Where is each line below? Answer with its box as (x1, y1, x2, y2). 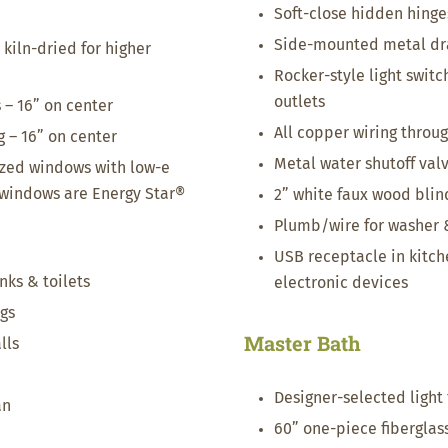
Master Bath (244, 330, 361, 356)
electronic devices (274, 275, 408, 291)
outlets (274, 94, 325, 110)
